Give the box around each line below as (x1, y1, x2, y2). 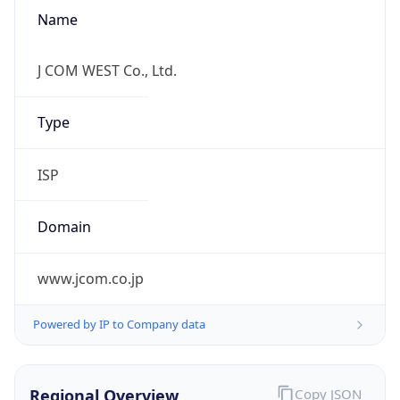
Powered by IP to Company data (33, 316, 205, 333)
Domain (37, 216, 91, 237)
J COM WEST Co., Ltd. (37, 61, 177, 81)
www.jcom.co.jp (37, 269, 144, 289)
